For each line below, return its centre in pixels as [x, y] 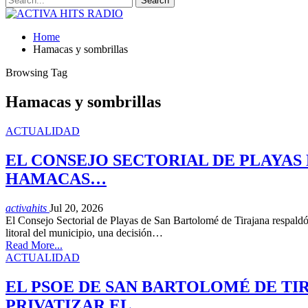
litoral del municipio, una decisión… [84, 232]
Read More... [34, 245]
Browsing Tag [36, 73]
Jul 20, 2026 [76, 208]
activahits [27, 208]
